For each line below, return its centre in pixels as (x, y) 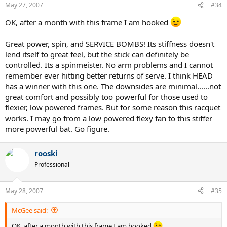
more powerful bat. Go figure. (57, 129)
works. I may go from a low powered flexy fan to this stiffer (109, 118)
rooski (46, 153)
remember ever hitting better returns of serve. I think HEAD (109, 76)
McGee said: (30, 210)
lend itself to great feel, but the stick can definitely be (97, 54)
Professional (52, 165)
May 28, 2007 (24, 191)
